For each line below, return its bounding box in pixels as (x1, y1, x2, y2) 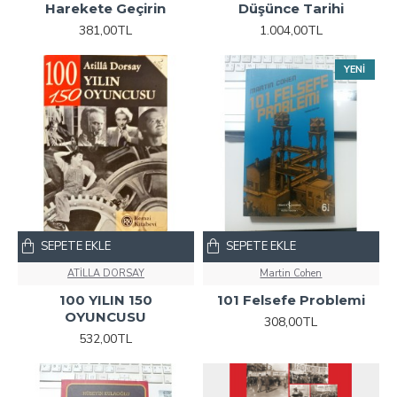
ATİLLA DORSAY (66, 266, 144, 280)
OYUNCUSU (65, 307, 147, 325)
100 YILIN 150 (58, 291, 152, 308)
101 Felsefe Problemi (216, 291, 365, 308)
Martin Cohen (260, 266, 323, 280)
